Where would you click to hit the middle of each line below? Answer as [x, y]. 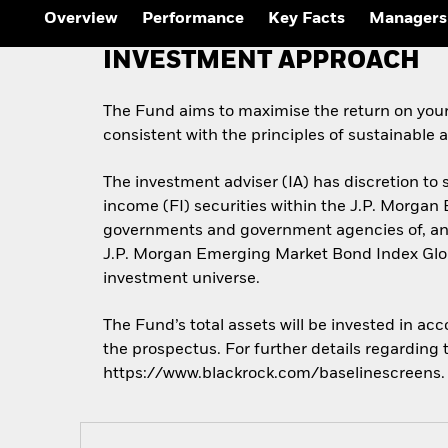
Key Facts [306, 19]
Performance [193, 19]
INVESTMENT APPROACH [262, 62]
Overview [81, 19]
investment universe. [182, 279]
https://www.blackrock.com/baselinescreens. [274, 374]
